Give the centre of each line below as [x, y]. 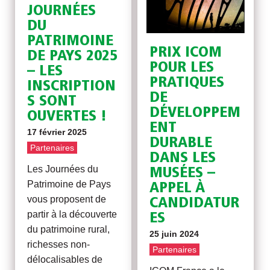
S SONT [52, 102]
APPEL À [177, 189]
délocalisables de [65, 260]
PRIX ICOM [186, 53]
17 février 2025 [57, 132]
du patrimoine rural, [69, 230]
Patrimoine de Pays [69, 184]
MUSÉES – [183, 174]
